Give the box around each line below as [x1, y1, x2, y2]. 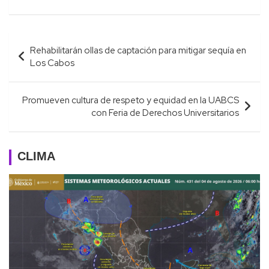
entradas [8, 67, 67, 93]
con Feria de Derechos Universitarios [91, 107, 239, 119]
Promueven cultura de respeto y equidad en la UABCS [22, 94, 239, 107]
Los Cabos [30, 57, 74, 70]
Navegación [8, 28, 89, 55]
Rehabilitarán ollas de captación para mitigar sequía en [30, 44, 246, 57]
